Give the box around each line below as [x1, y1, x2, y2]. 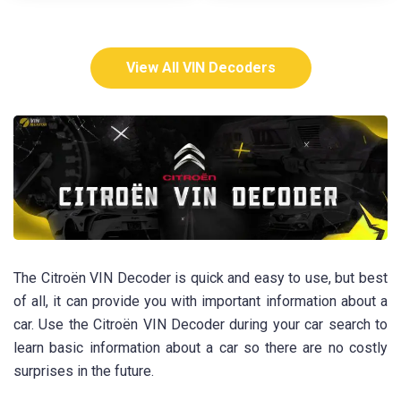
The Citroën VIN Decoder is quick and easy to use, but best [13, 269, 388, 287]
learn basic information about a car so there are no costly [13, 339, 388, 357]
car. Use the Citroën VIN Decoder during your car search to [13, 316, 388, 334]
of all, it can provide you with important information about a [13, 293, 388, 311]
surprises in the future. [13, 363, 154, 380]
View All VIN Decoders [125, 58, 276, 76]
